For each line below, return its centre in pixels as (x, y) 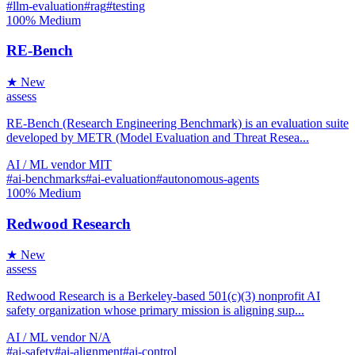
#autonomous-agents (208, 178)
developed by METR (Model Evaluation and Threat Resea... (158, 137)
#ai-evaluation (121, 178)
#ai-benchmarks (46, 178)
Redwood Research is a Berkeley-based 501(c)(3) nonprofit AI (163, 296)
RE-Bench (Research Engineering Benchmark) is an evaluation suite (177, 123)
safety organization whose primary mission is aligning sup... (155, 311)
